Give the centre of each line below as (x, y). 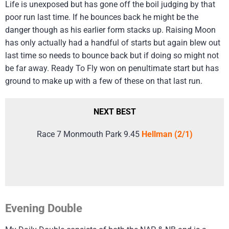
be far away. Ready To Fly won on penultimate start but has (112, 68)
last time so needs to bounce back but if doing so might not (112, 55)
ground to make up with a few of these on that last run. (104, 81)
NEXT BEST (114, 111)
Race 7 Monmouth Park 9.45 (89, 134)
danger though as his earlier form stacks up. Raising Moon (110, 30)
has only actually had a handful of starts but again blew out (113, 42)
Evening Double (44, 208)
